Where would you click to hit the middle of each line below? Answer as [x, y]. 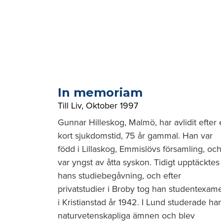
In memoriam [100, 92]
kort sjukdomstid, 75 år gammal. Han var [135, 136]
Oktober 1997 [112, 106]
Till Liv [70, 106]
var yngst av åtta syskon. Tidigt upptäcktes [139, 162]
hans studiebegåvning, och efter [119, 176]
